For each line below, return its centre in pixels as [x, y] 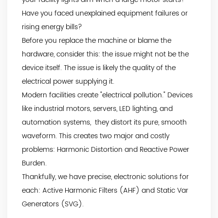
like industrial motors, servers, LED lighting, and [97, 109]
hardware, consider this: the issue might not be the [105, 54]
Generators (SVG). [53, 204]
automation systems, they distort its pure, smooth [104, 122]
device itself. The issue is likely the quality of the [99, 68]
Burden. [34, 163]
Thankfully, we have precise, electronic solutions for [105, 177]
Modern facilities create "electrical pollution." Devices [107, 95]
